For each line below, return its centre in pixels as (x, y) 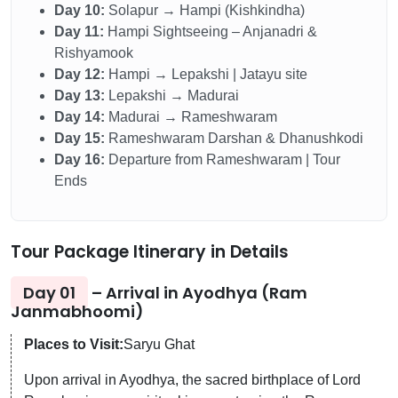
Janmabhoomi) (77, 311)
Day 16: (80, 159)
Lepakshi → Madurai (172, 95)
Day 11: (79, 31)
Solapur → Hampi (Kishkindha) (205, 10)
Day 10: (80, 10)
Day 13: (80, 95)
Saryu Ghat (159, 344)
